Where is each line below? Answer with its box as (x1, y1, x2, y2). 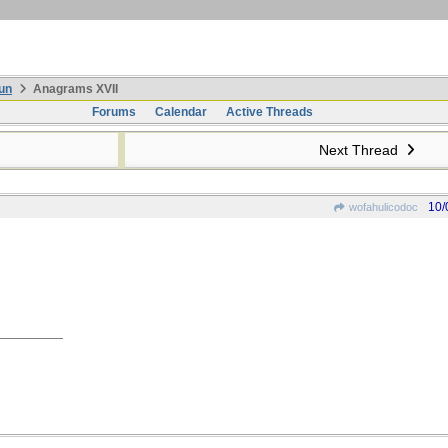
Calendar (154, 105, 207, 119)
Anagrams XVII (30, 82, 118, 96)
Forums (91, 105, 136, 119)
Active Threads (225, 105, 313, 119)
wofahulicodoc (346, 201, 418, 213)
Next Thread (318, 142, 402, 158)
